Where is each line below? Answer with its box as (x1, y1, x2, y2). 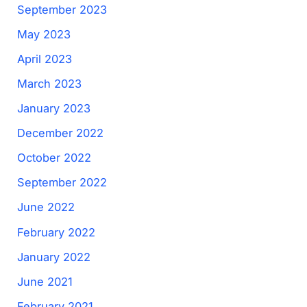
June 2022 (17, 200, 75, 214)
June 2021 (17, 274, 73, 288)
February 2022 (17, 225, 96, 239)
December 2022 (17, 126, 104, 140)
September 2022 (17, 175, 108, 190)
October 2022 (17, 151, 92, 165)
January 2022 (17, 249, 91, 264)
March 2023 (17, 76, 82, 90)
